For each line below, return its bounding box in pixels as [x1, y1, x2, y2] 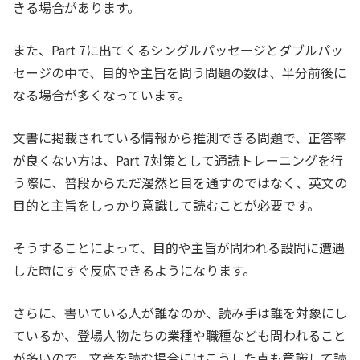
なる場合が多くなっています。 [13, 85, 190, 105]
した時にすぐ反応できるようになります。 [13, 260, 256, 280]
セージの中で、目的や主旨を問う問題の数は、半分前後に [13, 63, 346, 83]
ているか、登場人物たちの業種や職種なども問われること [13, 325, 346, 346]
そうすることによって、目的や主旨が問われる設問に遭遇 [13, 238, 345, 258]
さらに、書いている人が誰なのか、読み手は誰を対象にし [13, 303, 347, 323]
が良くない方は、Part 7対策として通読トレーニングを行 [13, 150, 343, 170]
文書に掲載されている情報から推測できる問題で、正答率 [13, 128, 346, 148]
